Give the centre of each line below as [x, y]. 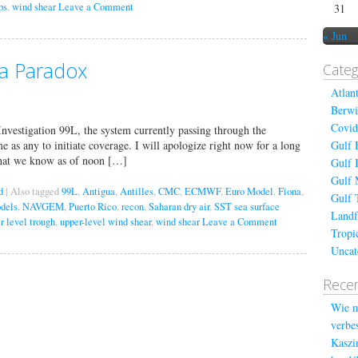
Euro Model [249, 192]
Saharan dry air [179, 207]
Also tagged [36, 192]
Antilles [137, 192]
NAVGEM [43, 207]
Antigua [99, 192]
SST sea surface [247, 207]
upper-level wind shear [105, 222]
